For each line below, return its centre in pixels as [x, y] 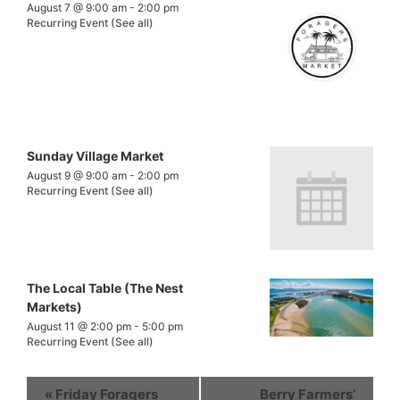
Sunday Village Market [95, 155]
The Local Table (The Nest [105, 287]
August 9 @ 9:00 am [77, 175]
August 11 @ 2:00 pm [79, 326]
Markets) [54, 306]
